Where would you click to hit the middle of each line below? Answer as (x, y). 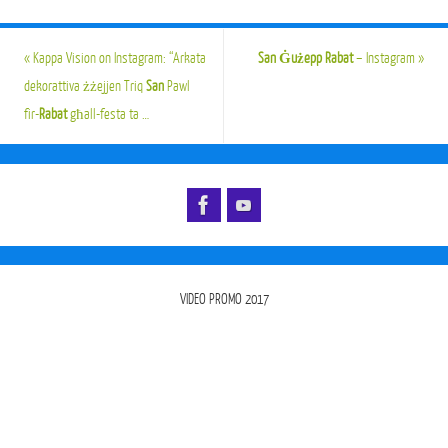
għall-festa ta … (107, 114)
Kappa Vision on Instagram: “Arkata (117, 58)
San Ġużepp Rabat (306, 58)
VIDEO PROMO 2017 (224, 299)
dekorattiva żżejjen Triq (84, 86)
